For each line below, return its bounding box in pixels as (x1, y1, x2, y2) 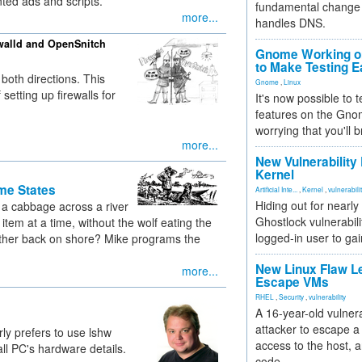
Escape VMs (255, 273, 329, 291)
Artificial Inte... (255, 184, 297, 194)
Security (279, 292, 304, 301)
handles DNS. (255, 15, 326, 31)
